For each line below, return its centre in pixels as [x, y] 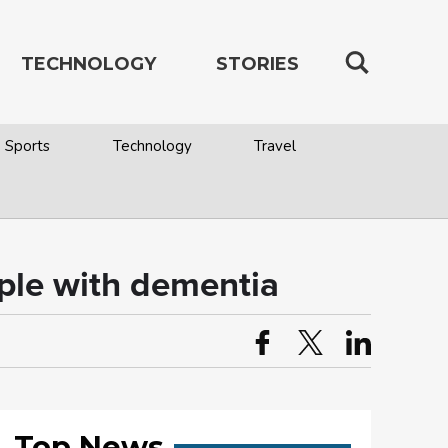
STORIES [257, 64]
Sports [28, 146]
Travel [274, 146]
